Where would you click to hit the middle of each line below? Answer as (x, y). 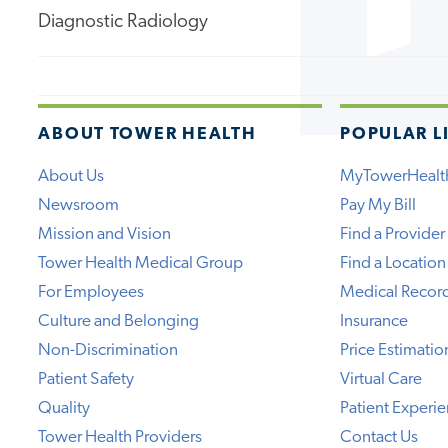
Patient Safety (86, 379)
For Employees (91, 292)
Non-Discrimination (108, 350)
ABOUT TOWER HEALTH (147, 135)
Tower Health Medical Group (141, 263)
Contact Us (379, 437)
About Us (71, 176)
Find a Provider (393, 234)
